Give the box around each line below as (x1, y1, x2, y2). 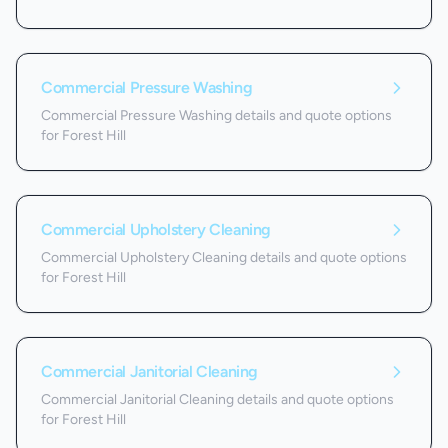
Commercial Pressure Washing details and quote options (41, 107, 392, 124)
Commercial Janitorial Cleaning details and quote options (41, 391, 394, 408)
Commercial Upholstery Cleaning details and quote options (41, 249, 407, 266)
